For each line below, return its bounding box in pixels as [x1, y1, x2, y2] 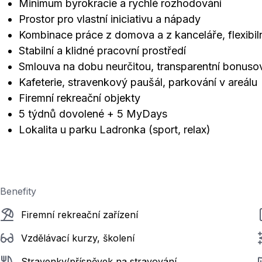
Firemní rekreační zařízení [21, 209, 138, 220]
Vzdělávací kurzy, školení [21, 232, 135, 244]
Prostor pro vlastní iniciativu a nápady [19, 13, 201, 25]
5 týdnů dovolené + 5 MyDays [19, 108, 167, 120]
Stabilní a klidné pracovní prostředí [19, 44, 186, 57]
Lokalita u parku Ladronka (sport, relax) [19, 123, 211, 136]
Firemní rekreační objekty [19, 92, 140, 104]
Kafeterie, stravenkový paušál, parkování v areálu [19, 76, 257, 88]
